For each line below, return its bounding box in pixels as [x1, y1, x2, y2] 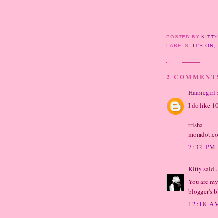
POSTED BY [166, 34, 202, 40]
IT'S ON [193, 43, 214, 49]
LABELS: [166, 43, 193, 49]
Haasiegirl [188, 88, 215, 97]
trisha [188, 120, 203, 129]
